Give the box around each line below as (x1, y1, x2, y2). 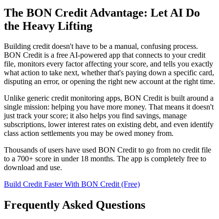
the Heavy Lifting (4, 19, 92, 32)
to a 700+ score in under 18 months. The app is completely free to (4, 154, 206, 163)
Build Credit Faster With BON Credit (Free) (4, 180, 140, 189)
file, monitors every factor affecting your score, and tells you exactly (4, 60, 213, 68)
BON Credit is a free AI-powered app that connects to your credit (4, 51, 205, 60)
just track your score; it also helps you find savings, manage (4, 111, 187, 120)
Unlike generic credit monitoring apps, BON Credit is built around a (4, 94, 214, 103)
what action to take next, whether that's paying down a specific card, (4, 68, 214, 77)
